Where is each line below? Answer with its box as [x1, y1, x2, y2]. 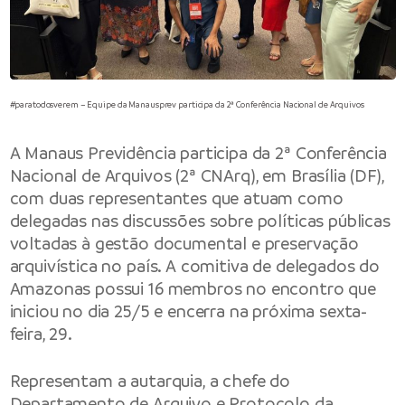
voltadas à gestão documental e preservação [9, 232, 359, 256]
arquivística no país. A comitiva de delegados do [9, 255, 380, 278]
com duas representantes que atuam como [9, 187, 344, 211]
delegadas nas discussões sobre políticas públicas [9, 210, 391, 233]
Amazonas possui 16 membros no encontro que [9, 278, 376, 301]
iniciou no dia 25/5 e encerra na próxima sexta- [9, 300, 368, 324]
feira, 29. [9, 323, 72, 346]
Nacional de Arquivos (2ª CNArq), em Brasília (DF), [9, 165, 384, 188]
